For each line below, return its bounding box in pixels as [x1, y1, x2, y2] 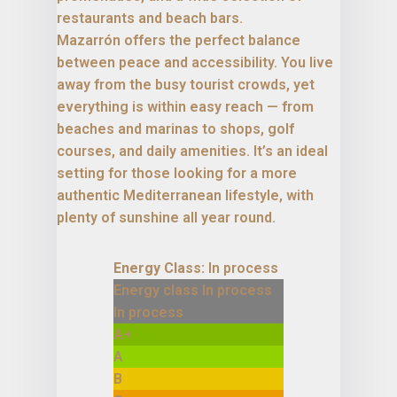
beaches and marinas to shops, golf [57, 120, 294, 137]
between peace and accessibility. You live [57, 53, 333, 71]
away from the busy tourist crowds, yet [57, 75, 315, 93]
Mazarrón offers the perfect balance [57, 31, 300, 49]
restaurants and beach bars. [57, 9, 243, 27]
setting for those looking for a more [57, 164, 297, 182]
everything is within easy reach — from [57, 97, 314, 115]
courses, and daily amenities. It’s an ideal [57, 142, 328, 160]
